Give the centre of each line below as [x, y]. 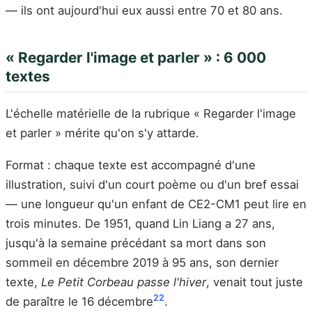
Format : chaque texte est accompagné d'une [131, 165]
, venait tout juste [255, 282]
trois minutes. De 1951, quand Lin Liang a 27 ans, [140, 224]
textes [28, 77]
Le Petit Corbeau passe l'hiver [124, 282]
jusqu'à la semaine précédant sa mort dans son [136, 243]
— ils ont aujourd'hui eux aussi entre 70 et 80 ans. [144, 11]
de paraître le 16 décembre [79, 302]
